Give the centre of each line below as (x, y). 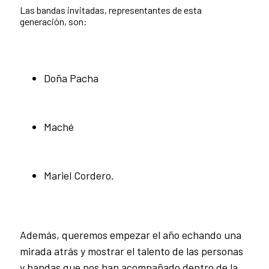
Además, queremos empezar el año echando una (131, 234)
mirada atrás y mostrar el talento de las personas (131, 251)
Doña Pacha (71, 78)
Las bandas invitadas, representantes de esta (111, 10)
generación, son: (53, 21)
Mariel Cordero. (79, 175)
